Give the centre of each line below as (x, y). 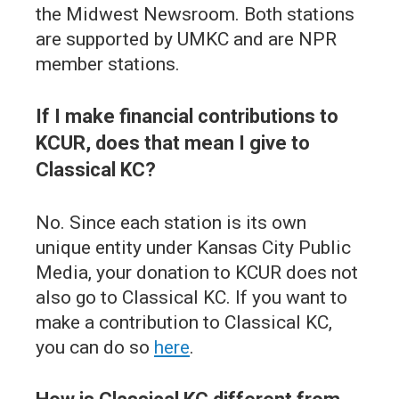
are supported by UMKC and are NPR (186, 40)
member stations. (108, 65)
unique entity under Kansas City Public (193, 248)
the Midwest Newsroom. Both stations (195, 15)
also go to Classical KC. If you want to (191, 298)
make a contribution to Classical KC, (184, 323)
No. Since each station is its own (171, 223)
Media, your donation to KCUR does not (197, 273)
